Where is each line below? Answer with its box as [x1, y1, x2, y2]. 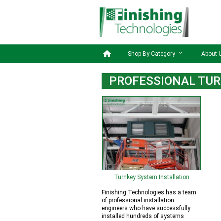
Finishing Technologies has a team [102, 189, 196, 196]
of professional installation [102, 197, 174, 204]
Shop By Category [128, 50, 177, 57]
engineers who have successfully [102, 205, 190, 212]
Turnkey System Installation [113, 174, 189, 181]
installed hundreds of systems [102, 213, 184, 220]
